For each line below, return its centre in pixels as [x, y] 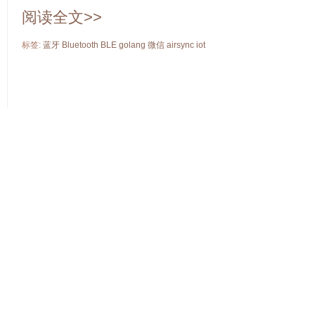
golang [132, 45]
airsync [180, 45]
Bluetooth [80, 45]
